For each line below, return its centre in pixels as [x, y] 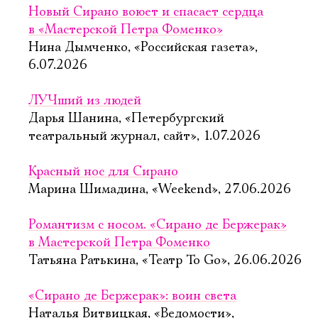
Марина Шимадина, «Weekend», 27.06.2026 [160, 190]
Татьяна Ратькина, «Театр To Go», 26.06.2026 [165, 261]
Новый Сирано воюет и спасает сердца [146, 12]
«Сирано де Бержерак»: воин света [132, 296]
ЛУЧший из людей [85, 101]
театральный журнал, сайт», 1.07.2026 [144, 136]
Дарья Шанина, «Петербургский [126, 119]
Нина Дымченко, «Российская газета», [143, 48]
